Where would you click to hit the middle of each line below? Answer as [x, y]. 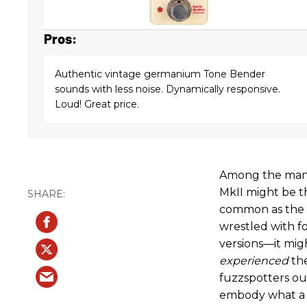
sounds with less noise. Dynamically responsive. [168, 89]
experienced [254, 261]
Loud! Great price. [97, 105]
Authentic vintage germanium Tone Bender [160, 74]
